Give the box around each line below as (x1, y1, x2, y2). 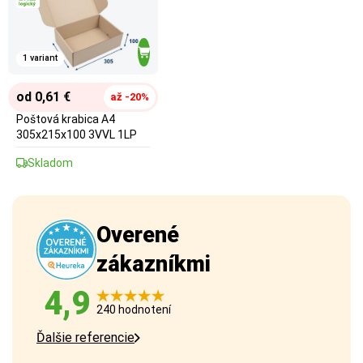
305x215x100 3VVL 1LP (16, 127, 137, 141)
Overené (96, 221, 179, 248)
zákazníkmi (96, 250, 211, 277)
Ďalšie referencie (36, 329, 135, 345)
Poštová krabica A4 (16, 112, 115, 126)
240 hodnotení (96, 303, 171, 317)
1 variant (23, 53, 58, 64)
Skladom (28, 156, 73, 169)
